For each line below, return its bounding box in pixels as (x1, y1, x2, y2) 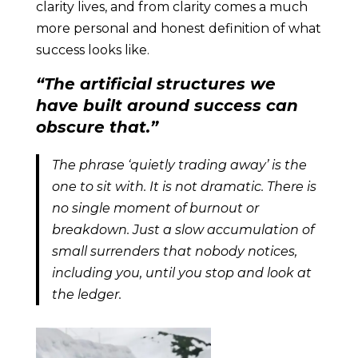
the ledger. (51, 287, 121, 302)
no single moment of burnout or (51, 201, 259, 216)
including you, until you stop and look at (51, 265, 312, 280)
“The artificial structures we (35, 74, 276, 93)
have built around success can (35, 96, 298, 115)
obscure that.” (35, 117, 158, 137)
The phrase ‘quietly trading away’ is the (51, 157, 307, 173)
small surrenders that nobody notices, (51, 244, 297, 259)
